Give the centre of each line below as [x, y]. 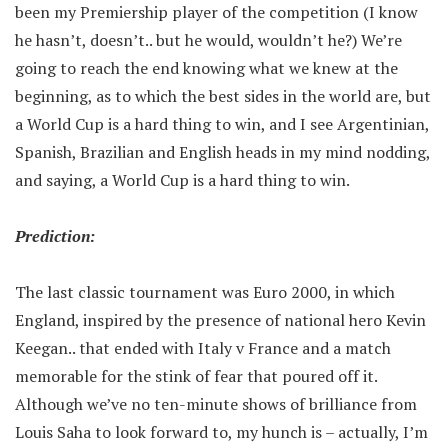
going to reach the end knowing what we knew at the [206, 68]
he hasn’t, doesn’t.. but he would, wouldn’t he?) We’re [208, 40]
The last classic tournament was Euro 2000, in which [205, 292]
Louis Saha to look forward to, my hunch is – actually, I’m [221, 432]
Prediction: [55, 236]
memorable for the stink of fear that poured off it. [196, 376]
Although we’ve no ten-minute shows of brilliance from [216, 404]
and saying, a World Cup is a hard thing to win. [182, 180]
